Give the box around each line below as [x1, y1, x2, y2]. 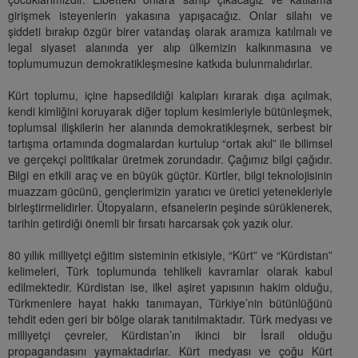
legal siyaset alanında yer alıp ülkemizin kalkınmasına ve [8, 39, 332, 56]
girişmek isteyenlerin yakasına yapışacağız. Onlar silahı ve [8, 7, 332, 24]
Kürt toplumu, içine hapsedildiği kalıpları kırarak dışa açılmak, [8, 87, 332, 104]
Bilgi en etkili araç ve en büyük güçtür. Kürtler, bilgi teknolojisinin [8, 167, 332, 184]
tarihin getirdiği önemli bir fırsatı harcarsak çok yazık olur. [8, 215, 293, 232]
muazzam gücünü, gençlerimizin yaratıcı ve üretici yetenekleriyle [8, 183, 332, 200]
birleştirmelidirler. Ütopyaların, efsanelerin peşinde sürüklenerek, [8, 199, 332, 216]
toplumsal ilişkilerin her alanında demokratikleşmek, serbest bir [8, 119, 332, 136]
